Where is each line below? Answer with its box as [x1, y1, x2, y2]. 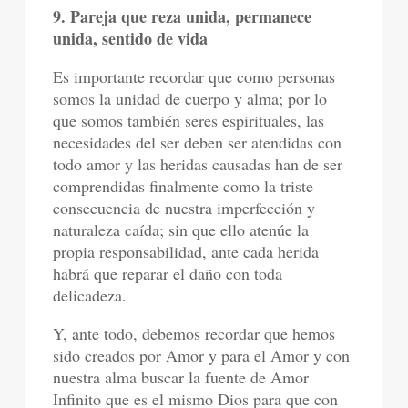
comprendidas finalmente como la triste [53, 175, 314, 197]
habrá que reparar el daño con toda [53, 262, 283, 284]
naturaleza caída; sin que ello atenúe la [53, 219, 310, 240]
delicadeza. [53, 284, 127, 306]
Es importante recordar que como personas [53, 66, 336, 87]
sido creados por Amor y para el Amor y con [53, 344, 351, 366]
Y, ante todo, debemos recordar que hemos [53, 322, 336, 344]
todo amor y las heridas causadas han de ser [53, 153, 343, 175]
